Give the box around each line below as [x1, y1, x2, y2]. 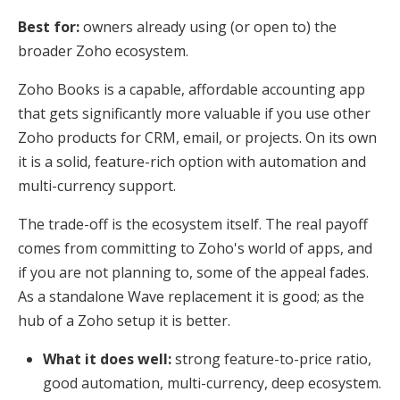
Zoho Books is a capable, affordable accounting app [18, 79, 365, 99]
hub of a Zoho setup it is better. [18, 310, 230, 330]
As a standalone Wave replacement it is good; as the [18, 286, 364, 306]
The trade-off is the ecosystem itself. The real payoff [18, 213, 368, 234]
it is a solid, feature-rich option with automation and [18, 151, 366, 171]
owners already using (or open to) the [79, 16, 337, 37]
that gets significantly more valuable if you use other [18, 103, 371, 123]
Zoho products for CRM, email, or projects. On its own [18, 127, 377, 147]
